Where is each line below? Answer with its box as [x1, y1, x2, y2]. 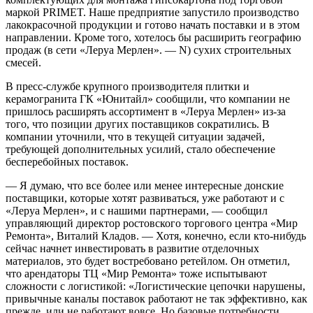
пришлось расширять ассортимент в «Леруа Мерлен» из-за [6, 105, 286, 117]
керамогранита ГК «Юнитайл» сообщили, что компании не [6, 92, 290, 105]
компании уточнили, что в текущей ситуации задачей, [6, 130, 265, 143]
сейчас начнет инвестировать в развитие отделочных [6, 242, 259, 254]
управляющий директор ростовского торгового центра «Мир [6, 217, 298, 229]
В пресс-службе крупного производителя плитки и [6, 80, 249, 92]
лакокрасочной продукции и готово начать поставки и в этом [6, 18, 300, 31]
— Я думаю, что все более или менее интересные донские [6, 179, 284, 191]
